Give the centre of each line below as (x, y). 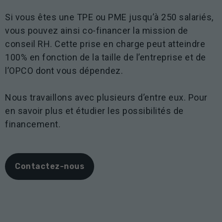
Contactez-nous (50, 166)
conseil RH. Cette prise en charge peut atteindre (105, 44)
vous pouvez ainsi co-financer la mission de (97, 30)
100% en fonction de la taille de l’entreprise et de (106, 57)
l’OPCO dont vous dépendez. (64, 70)
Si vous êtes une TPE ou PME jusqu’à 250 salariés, (109, 17)
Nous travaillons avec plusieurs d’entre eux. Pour (106, 97)
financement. (33, 124)
